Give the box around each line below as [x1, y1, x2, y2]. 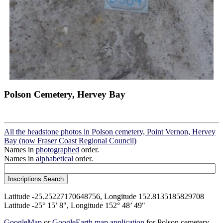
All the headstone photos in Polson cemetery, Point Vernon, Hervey [4, 127, 216, 136]
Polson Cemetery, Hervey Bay [4, 89, 125, 100]
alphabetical [36, 154, 73, 163]
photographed [36, 145, 79, 154]
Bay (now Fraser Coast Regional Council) [4, 136, 136, 145]
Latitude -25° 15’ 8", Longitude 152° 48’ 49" [4, 201, 145, 210]
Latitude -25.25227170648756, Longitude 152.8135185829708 [4, 192, 204, 201]
